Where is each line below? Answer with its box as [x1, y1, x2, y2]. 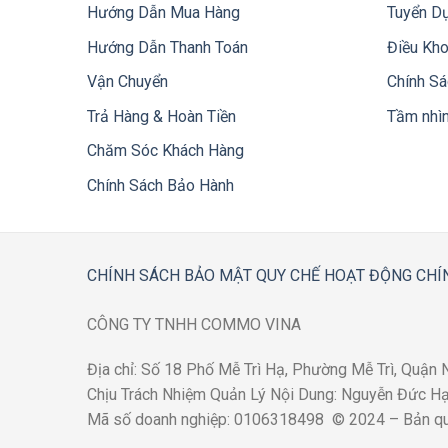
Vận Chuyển [87, 72, 168, 92]
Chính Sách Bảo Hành [87, 176, 234, 196]
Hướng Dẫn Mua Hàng [87, 3, 240, 23]
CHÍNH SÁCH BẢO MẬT [87, 265, 252, 285]
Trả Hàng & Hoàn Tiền [87, 106, 236, 126]
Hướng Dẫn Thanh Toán [87, 37, 248, 57]
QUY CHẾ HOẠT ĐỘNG [256, 265, 412, 285]
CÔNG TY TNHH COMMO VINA [87, 314, 301, 334]
